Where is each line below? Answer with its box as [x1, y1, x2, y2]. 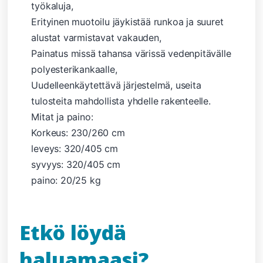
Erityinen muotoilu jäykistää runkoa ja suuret [31, 15, 224, 28]
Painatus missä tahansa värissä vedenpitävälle [31, 47, 231, 59]
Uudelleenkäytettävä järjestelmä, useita [31, 79, 201, 91]
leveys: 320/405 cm [31, 142, 118, 154]
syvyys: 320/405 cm [31, 158, 120, 170]
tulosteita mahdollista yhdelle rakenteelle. [31, 95, 211, 107]
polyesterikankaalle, [31, 63, 117, 75]
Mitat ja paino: [31, 110, 93, 123]
